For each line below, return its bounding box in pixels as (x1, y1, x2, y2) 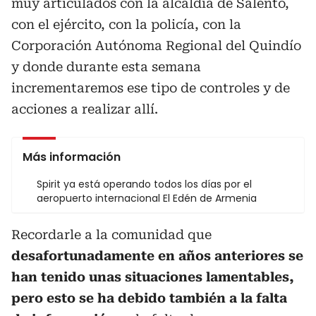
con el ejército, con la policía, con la (11, 16, 241, 32)
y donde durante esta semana (11, 59, 201, 74)
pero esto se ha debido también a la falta (11, 290, 287, 305)
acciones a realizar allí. (11, 101, 158, 116)
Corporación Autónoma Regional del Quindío (11, 37, 301, 53)
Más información (23, 148, 121, 165)
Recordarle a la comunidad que (11, 226, 212, 242)
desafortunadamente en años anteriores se (11, 248, 303, 263)
